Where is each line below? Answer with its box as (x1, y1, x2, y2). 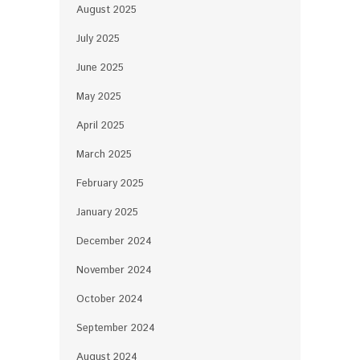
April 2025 (76, 117, 125, 133)
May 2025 (76, 88, 121, 104)
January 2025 (76, 204, 138, 220)
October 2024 (76, 291, 143, 307)
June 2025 (76, 59, 124, 76)
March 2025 (76, 146, 132, 162)
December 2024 (76, 233, 152, 249)
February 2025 (76, 175, 144, 191)
